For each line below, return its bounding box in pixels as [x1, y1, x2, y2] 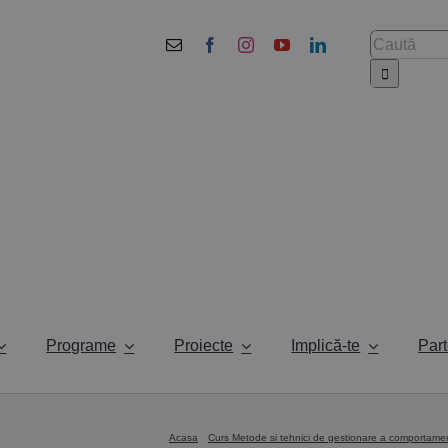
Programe [46, 336, 117, 354]
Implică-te [291, 336, 361, 354]
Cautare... [369, 31, 439, 48]
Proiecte [174, 336, 234, 354]
